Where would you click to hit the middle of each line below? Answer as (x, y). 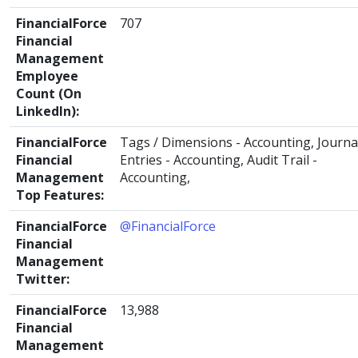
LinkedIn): (48, 111)
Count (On (49, 93)
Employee (47, 76)
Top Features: (60, 195)
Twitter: (43, 279)
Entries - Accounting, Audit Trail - (219, 160)
